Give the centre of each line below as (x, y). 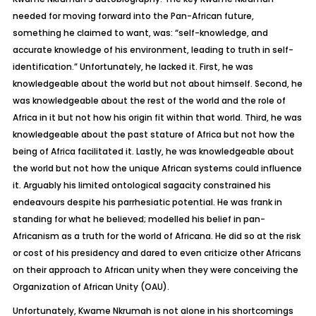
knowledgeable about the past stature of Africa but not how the (153, 134)
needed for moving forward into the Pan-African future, (133, 16)
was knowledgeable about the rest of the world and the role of (149, 101)
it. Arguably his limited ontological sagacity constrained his (141, 185)
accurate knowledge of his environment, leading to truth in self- (153, 50)
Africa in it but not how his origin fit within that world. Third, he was (157, 117)
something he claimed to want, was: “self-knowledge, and (140, 33)
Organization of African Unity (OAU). (91, 287)
